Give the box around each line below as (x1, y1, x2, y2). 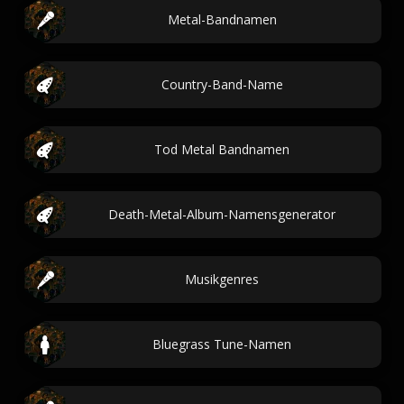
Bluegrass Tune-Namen (152, 335, 291, 353)
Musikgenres (185, 271, 259, 288)
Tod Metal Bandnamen (154, 141, 289, 158)
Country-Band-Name (161, 76, 283, 93)
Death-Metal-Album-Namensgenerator (108, 206, 335, 223)
